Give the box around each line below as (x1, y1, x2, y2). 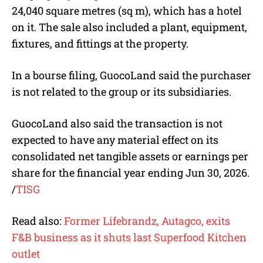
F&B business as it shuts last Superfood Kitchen (12, 230, 247, 244)
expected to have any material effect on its (12, 132, 218, 147)
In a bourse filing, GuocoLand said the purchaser (12, 68, 251, 82)
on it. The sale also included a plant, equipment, (12, 19, 247, 34)
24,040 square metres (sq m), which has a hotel (12, 3, 242, 18)
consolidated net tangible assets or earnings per (12, 149, 248, 163)
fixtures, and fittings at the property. (12, 36, 188, 50)
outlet (12, 246, 40, 261)
